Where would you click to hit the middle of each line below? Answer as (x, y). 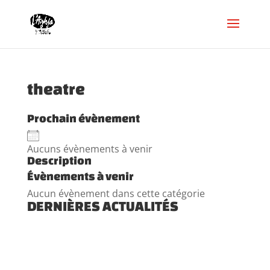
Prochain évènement (83, 118)
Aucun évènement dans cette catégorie (116, 193)
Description (59, 160)
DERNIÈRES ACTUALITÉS (102, 206)
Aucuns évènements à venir (89, 149)
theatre (56, 89)
